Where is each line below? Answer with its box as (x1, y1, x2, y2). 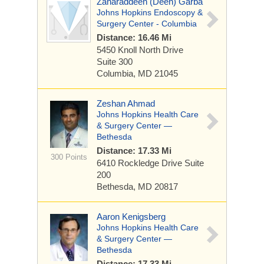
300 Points (50, 153, 87, 161)
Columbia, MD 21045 (97, 68, 178, 78)
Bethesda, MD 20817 (97, 181, 178, 192)
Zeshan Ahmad (97, 98, 155, 108)
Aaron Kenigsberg (97, 212, 166, 222)
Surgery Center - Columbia (97, 19, 197, 28)
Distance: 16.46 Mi (97, 32, 171, 42)
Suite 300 (97, 57, 133, 67)
